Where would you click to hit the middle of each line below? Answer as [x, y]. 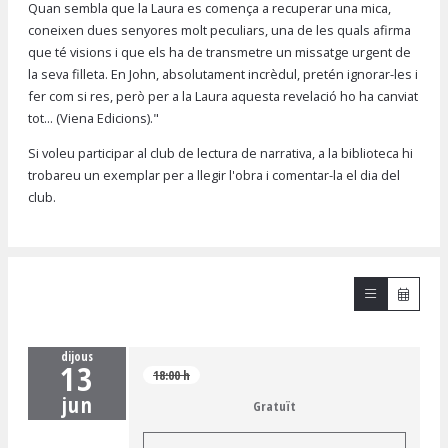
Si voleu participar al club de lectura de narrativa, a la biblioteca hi [220, 152]
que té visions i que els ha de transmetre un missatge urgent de [219, 51]
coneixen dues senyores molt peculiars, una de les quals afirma [219, 29]
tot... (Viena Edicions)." [93, 117]
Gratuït [274, 405]
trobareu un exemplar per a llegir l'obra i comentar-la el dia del [214, 174]
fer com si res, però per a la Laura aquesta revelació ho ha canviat [223, 95]
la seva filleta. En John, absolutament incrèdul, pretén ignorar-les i [223, 73]
